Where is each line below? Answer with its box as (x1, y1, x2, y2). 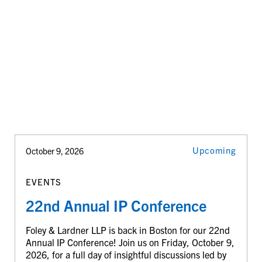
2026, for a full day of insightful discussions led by (25, 248, 226, 260)
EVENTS (25, 175, 61, 187)
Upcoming (192, 144, 237, 156)
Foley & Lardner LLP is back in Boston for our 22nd (25, 223, 230, 236)
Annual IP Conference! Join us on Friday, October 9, (25, 236, 235, 248)
